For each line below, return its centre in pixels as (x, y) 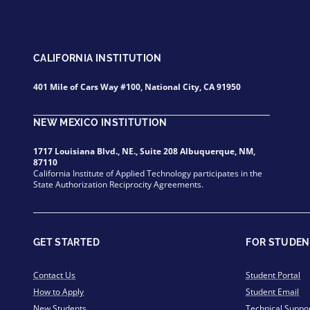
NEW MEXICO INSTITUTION (100, 122)
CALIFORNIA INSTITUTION (98, 58)
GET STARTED (66, 242)
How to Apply (58, 292)
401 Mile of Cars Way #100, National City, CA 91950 (137, 87)
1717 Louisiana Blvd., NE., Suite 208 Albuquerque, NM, (144, 151)
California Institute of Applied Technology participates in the (148, 173)
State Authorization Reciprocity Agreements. (118, 184)
